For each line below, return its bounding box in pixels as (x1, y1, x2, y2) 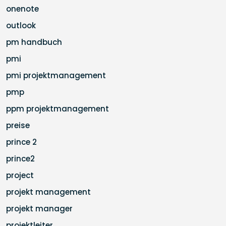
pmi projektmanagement (6, 70, 106, 81)
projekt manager (6, 203, 73, 214)
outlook (6, 20, 36, 31)
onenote (6, 4, 39, 14)
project (6, 170, 34, 181)
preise (6, 120, 30, 131)
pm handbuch (6, 37, 62, 47)
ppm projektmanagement (6, 103, 109, 114)
